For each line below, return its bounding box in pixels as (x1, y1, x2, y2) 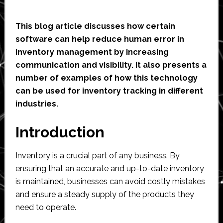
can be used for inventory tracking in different (15, 86, 203, 96)
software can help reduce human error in (15, 34, 184, 44)
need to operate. (15, 202, 76, 212)
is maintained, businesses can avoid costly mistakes (15, 176, 205, 186)
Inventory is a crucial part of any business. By (15, 150, 180, 160)
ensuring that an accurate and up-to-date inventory (15, 163, 204, 173)
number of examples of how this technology (15, 73, 198, 83)
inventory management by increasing (15, 47, 169, 57)
